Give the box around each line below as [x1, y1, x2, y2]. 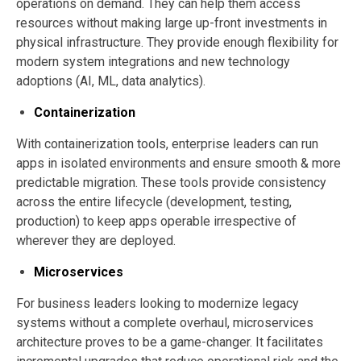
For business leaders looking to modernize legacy [16, 296, 299, 312]
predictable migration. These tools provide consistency [16, 175, 326, 191]
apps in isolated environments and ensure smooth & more [16, 156, 341, 172]
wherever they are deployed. [16, 233, 176, 249]
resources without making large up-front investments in [16, 15, 327, 31]
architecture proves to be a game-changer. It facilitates [16, 334, 323, 351]
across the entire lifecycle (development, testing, [16, 194, 292, 210]
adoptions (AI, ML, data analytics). [16, 73, 205, 89]
